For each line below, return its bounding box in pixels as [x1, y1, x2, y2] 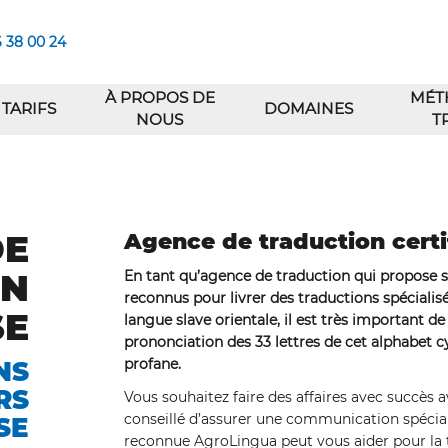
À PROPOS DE [104, 88, 215, 107]
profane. [123, 355, 181, 373]
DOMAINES [263, 99, 353, 118]
